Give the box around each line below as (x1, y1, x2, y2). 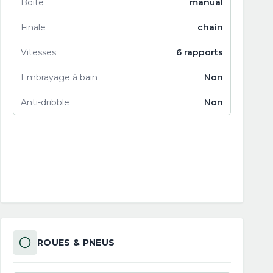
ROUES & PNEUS (37, 237, 115, 248)
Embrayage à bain (21, 72, 97, 83)
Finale (21, 22, 46, 33)
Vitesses (21, 47, 56, 58)
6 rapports (176, 47, 223, 58)
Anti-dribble (21, 97, 69, 108)
